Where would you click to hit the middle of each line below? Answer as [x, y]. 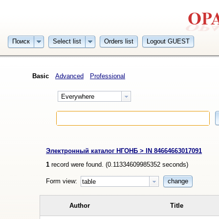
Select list [67, 41]
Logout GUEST [168, 42]
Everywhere [77, 97]
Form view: [63, 181]
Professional [108, 76]
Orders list [119, 42]
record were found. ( [79, 164]
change [178, 181]
